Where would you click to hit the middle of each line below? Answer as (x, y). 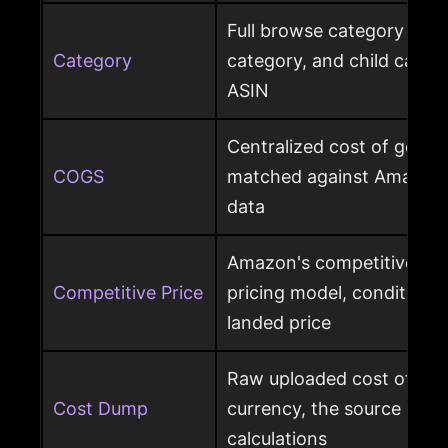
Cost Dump (100, 409)
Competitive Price (128, 293)
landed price (279, 323)
